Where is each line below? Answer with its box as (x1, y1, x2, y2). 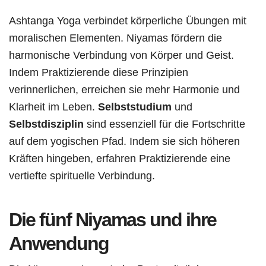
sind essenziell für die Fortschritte (84, 117, 245, 130)
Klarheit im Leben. (9, 100, 98, 113)
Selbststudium (98, 100, 172, 113)
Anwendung (9, 232, 109, 254)
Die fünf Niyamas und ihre (9, 208, 216, 230)
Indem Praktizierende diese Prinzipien (9, 65, 188, 78)
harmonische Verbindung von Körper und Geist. (9, 48, 234, 61)
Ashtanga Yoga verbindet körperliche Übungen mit (9, 14, 246, 27)
